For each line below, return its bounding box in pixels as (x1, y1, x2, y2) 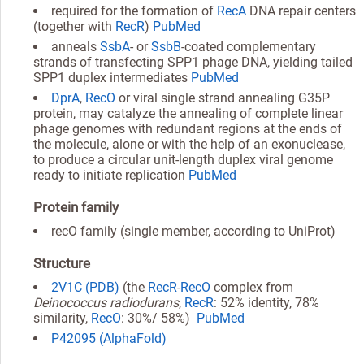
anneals (51, 38, 100, 54)
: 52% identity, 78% (214, 294, 319, 310)
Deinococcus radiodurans (33, 294, 179, 310)
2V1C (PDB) (51, 279, 119, 295)
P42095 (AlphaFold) (51, 330, 167, 346)
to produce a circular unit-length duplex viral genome (33, 151, 333, 167)
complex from (210, 279, 293, 295)
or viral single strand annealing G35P (115, 89, 330, 106)
